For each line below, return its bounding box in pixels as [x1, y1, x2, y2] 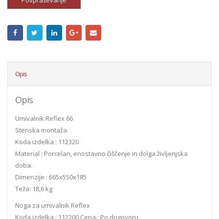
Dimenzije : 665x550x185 [15, 172, 87, 181]
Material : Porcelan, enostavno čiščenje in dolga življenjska [15, 149, 188, 158]
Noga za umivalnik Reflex [15, 200, 90, 210]
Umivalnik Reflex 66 [15, 113, 73, 123]
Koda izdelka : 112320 [15, 137, 79, 146]
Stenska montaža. [15, 125, 68, 134]
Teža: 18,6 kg [15, 184, 52, 193]
